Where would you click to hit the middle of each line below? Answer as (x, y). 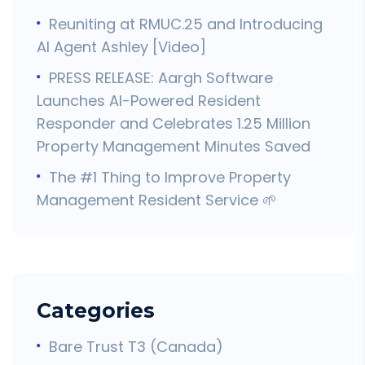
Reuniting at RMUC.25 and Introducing (186, 24)
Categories (96, 310)
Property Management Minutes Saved (174, 146)
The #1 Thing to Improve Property (170, 177)
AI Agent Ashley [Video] (121, 46)
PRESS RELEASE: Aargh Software (161, 77)
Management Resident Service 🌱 (157, 200)
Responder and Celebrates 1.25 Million (174, 123)
